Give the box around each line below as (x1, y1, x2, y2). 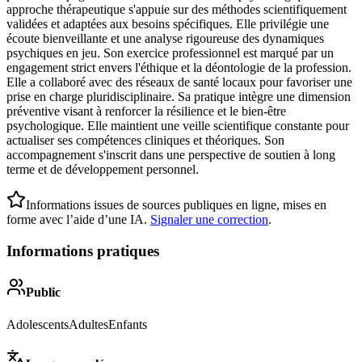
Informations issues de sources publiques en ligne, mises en (26, 198, 326, 213)
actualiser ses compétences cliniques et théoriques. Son (6, 133, 284, 148)
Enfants (108, 317, 147, 331)
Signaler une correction (150, 213, 268, 227)
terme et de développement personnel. (6, 162, 199, 177)
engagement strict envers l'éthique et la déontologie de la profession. (6, 61, 351, 75)
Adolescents (6, 317, 69, 331)
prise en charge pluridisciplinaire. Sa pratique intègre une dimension (6, 90, 351, 104)
